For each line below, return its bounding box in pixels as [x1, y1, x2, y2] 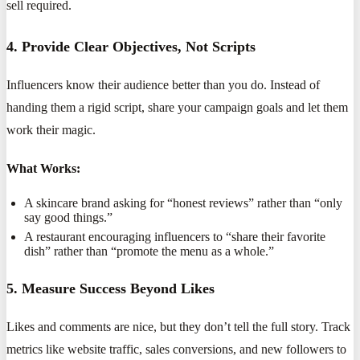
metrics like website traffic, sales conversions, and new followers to [6, 342, 346, 357]
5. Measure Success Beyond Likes [6, 280, 215, 297]
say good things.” [24, 210, 113, 224]
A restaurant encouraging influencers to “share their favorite [24, 230, 326, 244]
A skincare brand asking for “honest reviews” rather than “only [24, 195, 343, 210]
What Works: [6, 161, 80, 175]
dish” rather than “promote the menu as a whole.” [24, 244, 275, 259]
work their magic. [6, 122, 96, 137]
